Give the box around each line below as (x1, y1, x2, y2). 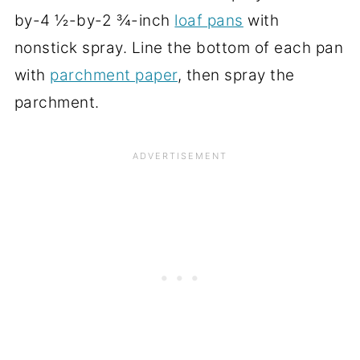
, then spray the (177, 66, 295, 85)
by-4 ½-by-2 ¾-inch (14, 11, 175, 31)
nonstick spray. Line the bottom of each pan (14, 39, 344, 58)
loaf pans (174, 11, 243, 31)
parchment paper (50, 66, 178, 85)
